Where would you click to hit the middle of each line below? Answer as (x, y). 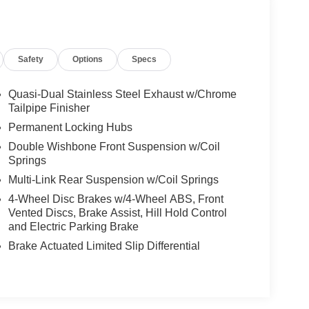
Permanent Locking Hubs (70, 128)
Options (88, 60)
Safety (31, 60)
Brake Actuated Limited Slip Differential (104, 246)
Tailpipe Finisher (49, 108)
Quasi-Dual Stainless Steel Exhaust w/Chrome (122, 94)
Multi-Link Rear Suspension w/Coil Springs (113, 180)
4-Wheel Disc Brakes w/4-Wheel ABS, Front (116, 199)
